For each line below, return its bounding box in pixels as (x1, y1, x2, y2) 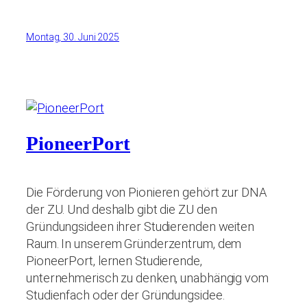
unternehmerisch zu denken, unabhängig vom (26, 270, 269, 285)
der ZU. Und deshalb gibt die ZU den (26, 201, 217, 217)
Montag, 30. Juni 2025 (26, 31, 119, 42)
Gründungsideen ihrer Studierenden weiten (26, 219, 254, 234)
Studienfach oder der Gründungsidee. (26, 287, 225, 302)
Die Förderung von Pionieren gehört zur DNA (26, 184, 267, 199)
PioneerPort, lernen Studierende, (26, 253, 202, 268)
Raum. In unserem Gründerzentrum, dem (26, 236, 242, 251)
